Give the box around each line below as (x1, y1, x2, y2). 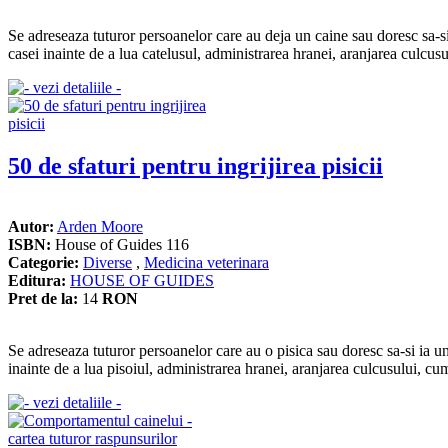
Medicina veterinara (144, 253, 269, 271)
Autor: (8, 217, 54, 235)
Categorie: (8, 253, 79, 271)
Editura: (8, 271, 66, 289)
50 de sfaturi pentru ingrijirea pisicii (8, 152, 383, 179)
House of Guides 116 (51, 235, 189, 253)
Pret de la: (8, 289, 78, 307)
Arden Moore (57, 217, 143, 235)
